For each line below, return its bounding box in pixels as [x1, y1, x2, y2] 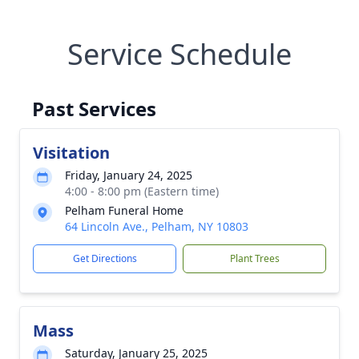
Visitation [33, 142, 110, 163]
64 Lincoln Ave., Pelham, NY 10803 [65, 219, 248, 234]
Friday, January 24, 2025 [65, 167, 192, 183]
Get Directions [72, 252, 137, 265]
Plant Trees [229, 252, 280, 265]
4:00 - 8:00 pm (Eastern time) [65, 184, 219, 199]
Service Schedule [67, 34, 292, 74]
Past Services [32, 95, 156, 122]
